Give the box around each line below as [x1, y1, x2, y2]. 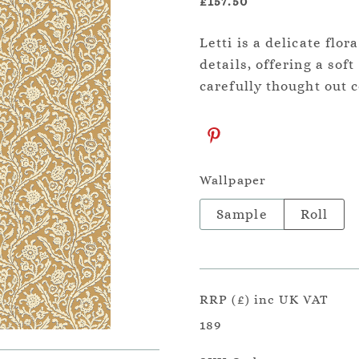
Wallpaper [200, 172, 266, 188]
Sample [216, 207, 268, 222]
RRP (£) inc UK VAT [200, 292, 329, 307]
